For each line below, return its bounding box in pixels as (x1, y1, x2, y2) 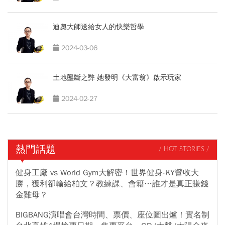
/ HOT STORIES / (159, 146, 209, 153)
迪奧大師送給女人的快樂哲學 (53, 22, 144, 31)
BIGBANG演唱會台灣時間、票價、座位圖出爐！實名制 (16, 209, 209, 220)
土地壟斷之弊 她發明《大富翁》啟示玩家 (53, 73, 181, 82)
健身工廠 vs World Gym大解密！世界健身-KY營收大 (16, 167, 199, 178)
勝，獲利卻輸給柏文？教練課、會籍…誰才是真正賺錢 (16, 178, 208, 189)
